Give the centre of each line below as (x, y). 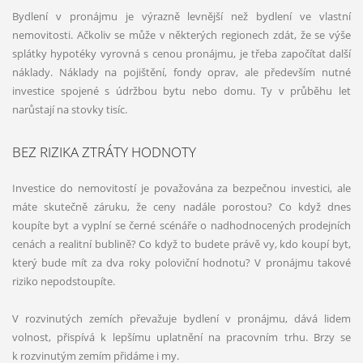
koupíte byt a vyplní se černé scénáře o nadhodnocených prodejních (181, 225)
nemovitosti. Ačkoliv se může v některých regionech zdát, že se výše (181, 34)
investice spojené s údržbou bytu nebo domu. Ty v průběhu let (181, 90)
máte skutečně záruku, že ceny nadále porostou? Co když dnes (181, 206)
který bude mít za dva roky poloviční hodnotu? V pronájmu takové (181, 262)
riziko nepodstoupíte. (64, 281)
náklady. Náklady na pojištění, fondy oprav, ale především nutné (181, 72)
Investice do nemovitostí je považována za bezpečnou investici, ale (181, 188)
